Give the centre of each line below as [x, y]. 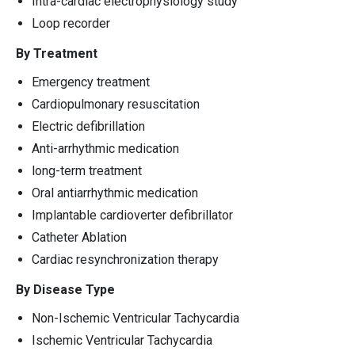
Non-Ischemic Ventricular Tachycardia [136, 318]
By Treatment [57, 53]
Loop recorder [71, 23]
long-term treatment [87, 170]
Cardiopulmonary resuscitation [116, 104]
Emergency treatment [91, 82]
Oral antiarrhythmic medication [115, 193]
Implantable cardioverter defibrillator [132, 215]
